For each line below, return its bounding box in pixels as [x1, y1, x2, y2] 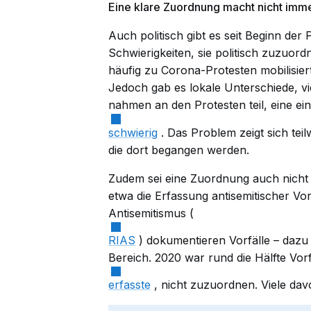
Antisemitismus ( [108, 205, 194, 220]
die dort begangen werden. [108, 142, 249, 157]
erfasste [108, 278, 151, 292]
